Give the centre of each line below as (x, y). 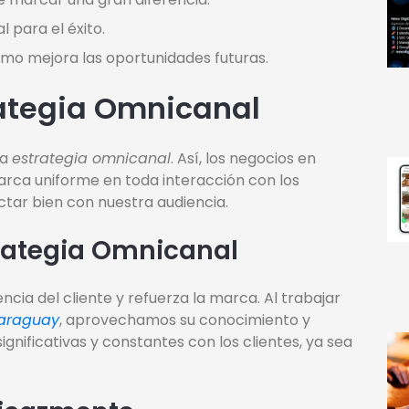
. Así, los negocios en (243, 159)
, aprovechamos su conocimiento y (185, 320)
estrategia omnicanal (91, 159)
